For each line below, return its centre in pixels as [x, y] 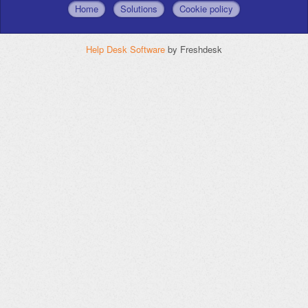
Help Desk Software [127, 49]
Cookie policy [206, 8]
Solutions [139, 8]
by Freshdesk [195, 49]
